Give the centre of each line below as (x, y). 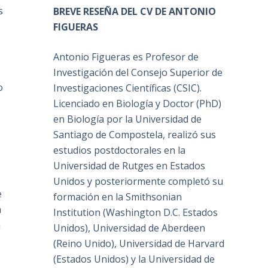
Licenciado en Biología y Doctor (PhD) (138, 104)
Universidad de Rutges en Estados (130, 166)
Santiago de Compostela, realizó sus (135, 135)
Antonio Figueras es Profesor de (126, 57)
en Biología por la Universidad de (128, 119)
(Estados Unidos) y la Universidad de (134, 259)
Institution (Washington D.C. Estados (136, 213)
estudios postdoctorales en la (120, 150)
